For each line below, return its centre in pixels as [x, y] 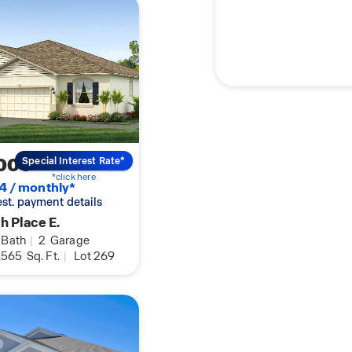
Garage [68, 241]
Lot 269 [95, 257]
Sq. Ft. [42, 257]
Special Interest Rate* [74, 161]
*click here [73, 176]
